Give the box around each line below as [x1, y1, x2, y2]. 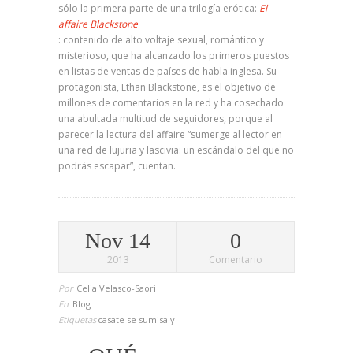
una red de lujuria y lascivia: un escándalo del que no [58, 143, 294, 157]
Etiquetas [58, 314, 96, 325]
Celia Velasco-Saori [76, 282, 156, 294]
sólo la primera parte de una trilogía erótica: [58, 2, 259, 15]
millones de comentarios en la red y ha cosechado [58, 96, 284, 110]
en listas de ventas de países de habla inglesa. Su [58, 65, 277, 78]
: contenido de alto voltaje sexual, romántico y [58, 33, 264, 46]
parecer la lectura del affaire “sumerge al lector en [58, 128, 282, 141]
